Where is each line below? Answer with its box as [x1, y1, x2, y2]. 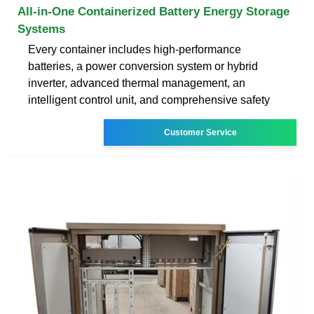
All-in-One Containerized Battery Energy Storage [18, 4, 289, 18]
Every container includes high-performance [28, 43, 241, 55]
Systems [18, 22, 65, 36]
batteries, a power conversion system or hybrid [28, 60, 258, 72]
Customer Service [163, 127, 237, 137]
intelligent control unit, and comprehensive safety [28, 93, 270, 106]
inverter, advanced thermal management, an [28, 76, 245, 89]
